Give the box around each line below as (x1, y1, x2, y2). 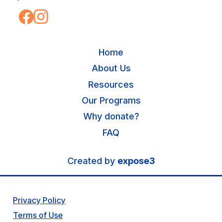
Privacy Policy (13, 195, 66, 205)
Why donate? (83, 111, 139, 122)
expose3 (117, 156, 155, 166)
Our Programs (81, 95, 141, 106)
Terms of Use (13, 210, 63, 221)
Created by (67, 156, 117, 166)
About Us (91, 63, 131, 74)
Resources (88, 79, 134, 90)
